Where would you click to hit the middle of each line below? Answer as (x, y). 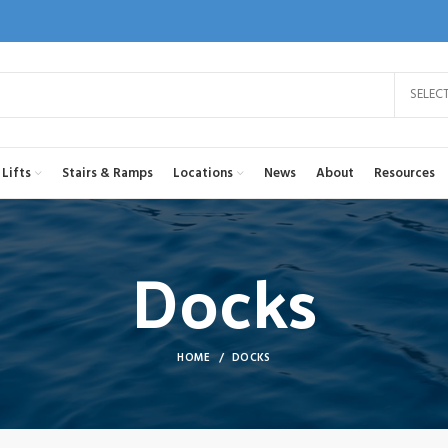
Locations (203, 173)
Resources (404, 173)
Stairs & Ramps (107, 173)
